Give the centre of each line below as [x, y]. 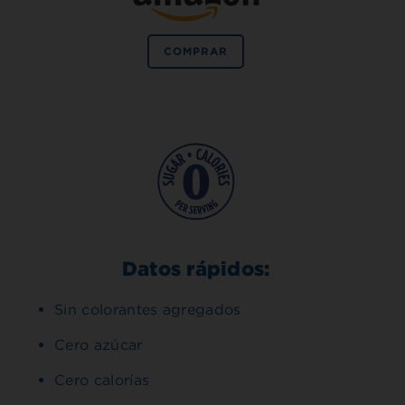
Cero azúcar [99, 345]
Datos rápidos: [196, 269]
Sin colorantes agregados [148, 310]
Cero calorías [102, 381]
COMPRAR [196, 52]
